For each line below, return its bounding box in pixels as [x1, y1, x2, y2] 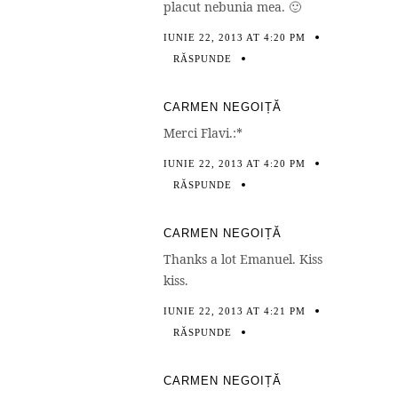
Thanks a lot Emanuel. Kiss [163, 250, 322, 267]
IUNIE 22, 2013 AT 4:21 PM [163, 305, 306, 316]
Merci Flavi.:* [163, 123, 243, 141]
